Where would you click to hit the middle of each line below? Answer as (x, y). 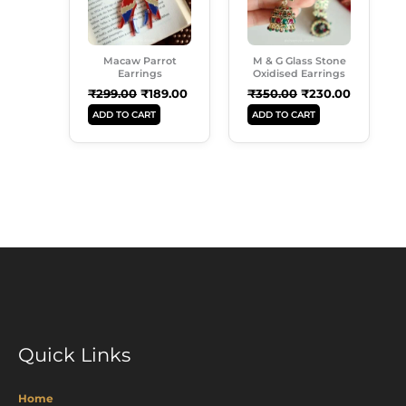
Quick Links (74, 355)
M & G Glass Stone (299, 60)
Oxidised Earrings (299, 73)
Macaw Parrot (140, 60)
